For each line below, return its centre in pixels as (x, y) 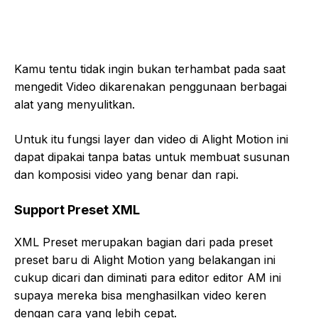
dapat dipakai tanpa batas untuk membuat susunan (152, 157)
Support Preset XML (77, 209)
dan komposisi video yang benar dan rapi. (126, 174)
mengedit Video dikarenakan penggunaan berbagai (150, 86)
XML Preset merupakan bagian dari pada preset (143, 242)
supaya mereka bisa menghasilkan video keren (140, 295)
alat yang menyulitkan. (75, 104)
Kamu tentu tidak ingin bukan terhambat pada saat (150, 68)
